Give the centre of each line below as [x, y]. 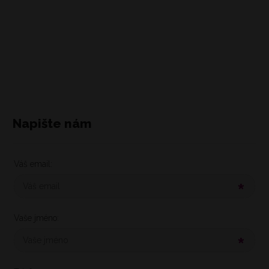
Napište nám [52, 123]
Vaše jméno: [36, 218]
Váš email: [33, 164]
